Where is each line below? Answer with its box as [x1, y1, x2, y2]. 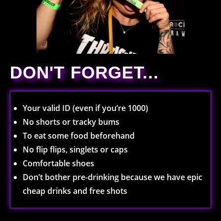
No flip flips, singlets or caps [23, 144, 130, 155]
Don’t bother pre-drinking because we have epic [23, 172, 202, 183]
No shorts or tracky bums [23, 116, 121, 127]
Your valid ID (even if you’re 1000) [23, 103, 148, 113]
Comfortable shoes [23, 158, 96, 169]
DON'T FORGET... [10, 63, 159, 82]
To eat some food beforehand [23, 130, 137, 141]
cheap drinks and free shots [23, 185, 127, 196]
